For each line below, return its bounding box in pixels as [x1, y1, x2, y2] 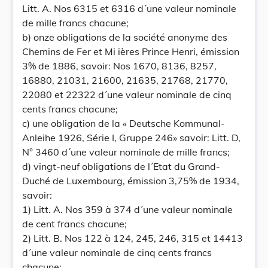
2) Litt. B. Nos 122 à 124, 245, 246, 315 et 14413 [22, 232, 243, 244]
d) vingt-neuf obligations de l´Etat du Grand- [22, 160, 220, 172]
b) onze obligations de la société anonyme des [22, 31, 227, 43]
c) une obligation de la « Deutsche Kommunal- [22, 117, 225, 129]
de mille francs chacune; [22, 17, 129, 29]
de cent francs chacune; [22, 218, 127, 230]
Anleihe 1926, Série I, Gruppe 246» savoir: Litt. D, [22, 132, 240, 144]
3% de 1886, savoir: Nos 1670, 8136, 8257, [22, 60, 217, 72]
